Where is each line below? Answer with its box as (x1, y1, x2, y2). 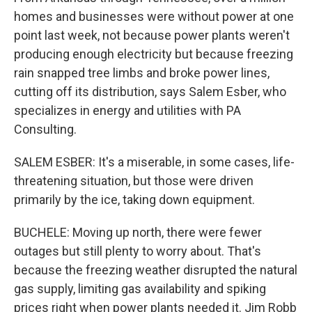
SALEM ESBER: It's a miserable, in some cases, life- (14, 155, 295, 169)
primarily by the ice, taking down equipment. (14, 192, 255, 207)
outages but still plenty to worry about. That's (14, 244, 261, 258)
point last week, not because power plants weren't (14, 28, 290, 42)
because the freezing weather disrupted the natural (14, 263, 297, 277)
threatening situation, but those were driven (14, 173, 253, 188)
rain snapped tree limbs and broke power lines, (14, 65, 270, 80)
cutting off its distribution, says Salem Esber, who (14, 84, 286, 99)
